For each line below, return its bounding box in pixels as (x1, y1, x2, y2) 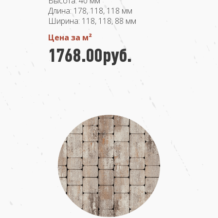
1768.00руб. (48, 43, 132, 66)
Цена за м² (48, 32, 92, 43)
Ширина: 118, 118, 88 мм (48, 16, 136, 26)
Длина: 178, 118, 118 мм (48, 5, 132, 16)
